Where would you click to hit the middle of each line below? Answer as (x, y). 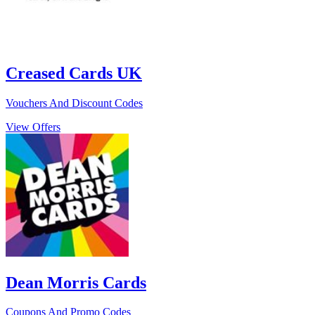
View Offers (33, 127)
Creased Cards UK (74, 73)
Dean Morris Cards (76, 282)
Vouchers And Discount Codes (74, 103)
